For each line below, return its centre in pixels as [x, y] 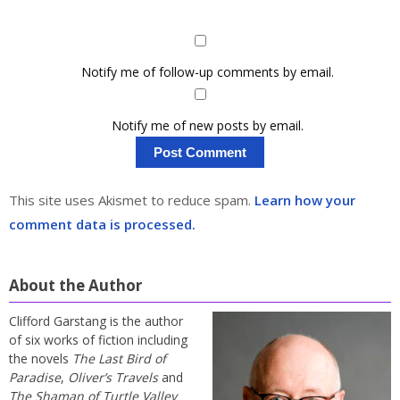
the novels [41, 359]
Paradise [35, 378]
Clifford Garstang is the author [96, 321]
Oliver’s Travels [113, 378]
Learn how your [305, 200]
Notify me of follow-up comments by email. [207, 72]
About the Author [75, 286]
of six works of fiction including [98, 340]
